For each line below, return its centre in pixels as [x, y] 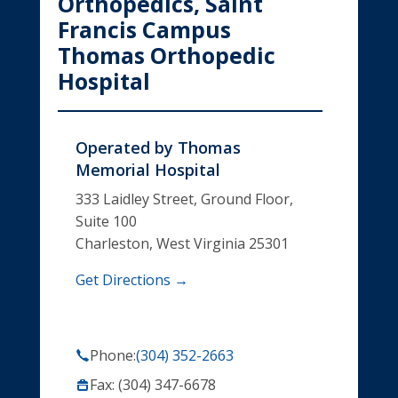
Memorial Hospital [147, 169]
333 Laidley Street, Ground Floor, [184, 199]
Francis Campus [144, 29]
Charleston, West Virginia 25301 [182, 243]
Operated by [124, 147]
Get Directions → [131, 279]
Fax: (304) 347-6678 [152, 384]
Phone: [112, 355]
